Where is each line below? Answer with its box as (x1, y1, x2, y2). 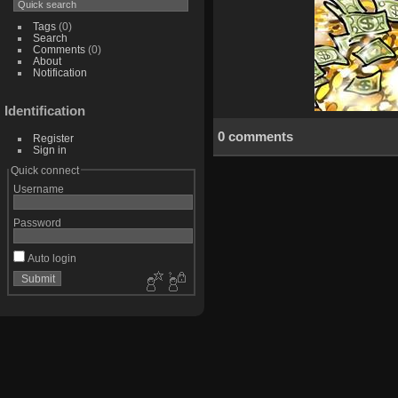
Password (12, 216, 61, 228)
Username (12, 182, 64, 195)
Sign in (32, 143, 67, 155)
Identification (4, 102, 85, 118)
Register (32, 131, 74, 144)
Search (32, 32, 68, 44)
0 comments (218, 128, 293, 144)
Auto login (24, 251, 76, 264)
